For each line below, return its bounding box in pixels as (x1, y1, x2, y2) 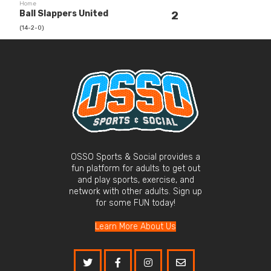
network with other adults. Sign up (69, 186, 202, 197)
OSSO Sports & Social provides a (71, 152, 200, 163)
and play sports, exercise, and (77, 175, 194, 186)
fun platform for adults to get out (71, 163, 200, 174)
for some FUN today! (96, 198, 175, 209)
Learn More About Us (95, 221, 176, 232)
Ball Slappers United (19, 8, 109, 19)
